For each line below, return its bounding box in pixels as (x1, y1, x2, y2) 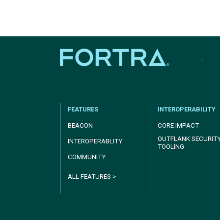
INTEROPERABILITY (158, 105, 216, 113)
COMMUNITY (68, 153, 106, 161)
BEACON (68, 121, 93, 129)
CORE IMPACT (158, 121, 199, 129)
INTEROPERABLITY (68, 137, 122, 145)
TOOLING (158, 142, 185, 150)
